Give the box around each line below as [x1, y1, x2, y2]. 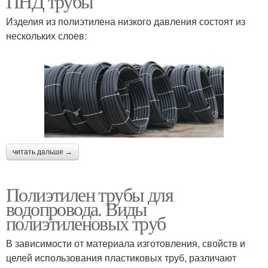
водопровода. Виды [6, 196, 147, 222]
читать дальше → [13, 148, 72, 157]
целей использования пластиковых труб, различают [6, 251, 236, 265]
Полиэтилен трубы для [6, 181, 173, 208]
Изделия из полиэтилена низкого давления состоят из [6, 14, 245, 29]
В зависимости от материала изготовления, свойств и [6, 236, 245, 251]
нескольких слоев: [6, 29, 87, 43]
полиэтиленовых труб [6, 210, 166, 236]
